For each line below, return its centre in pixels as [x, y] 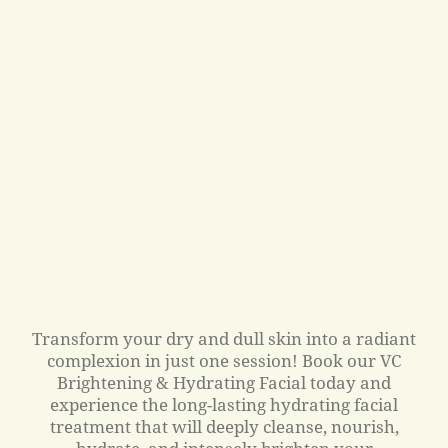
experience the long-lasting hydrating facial [224, 404]
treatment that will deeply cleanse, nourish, [224, 426]
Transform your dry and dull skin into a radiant [224, 338]
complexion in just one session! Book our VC [224, 360]
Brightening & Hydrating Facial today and [224, 382]
